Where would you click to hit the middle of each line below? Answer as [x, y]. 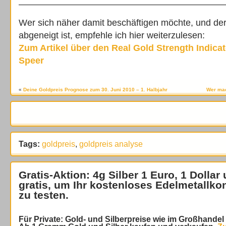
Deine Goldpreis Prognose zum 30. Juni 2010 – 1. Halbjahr [95, 90]
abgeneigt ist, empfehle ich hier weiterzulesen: [112, 35]
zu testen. [44, 195]
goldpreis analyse [111, 144]
